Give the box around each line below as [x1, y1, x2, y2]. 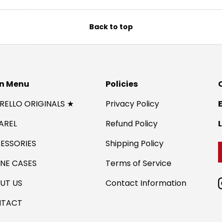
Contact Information [106, 177, 186, 189]
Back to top [89, 21, 133, 32]
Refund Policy [106, 117, 158, 129]
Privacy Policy [106, 98, 159, 110]
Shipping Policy [106, 137, 164, 149]
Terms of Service [106, 157, 171, 169]
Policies [106, 78, 138, 90]
